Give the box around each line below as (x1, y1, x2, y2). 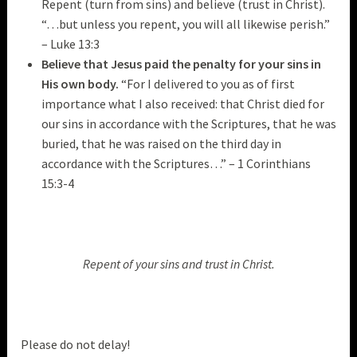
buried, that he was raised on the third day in (41, 135, 281, 152)
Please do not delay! (21, 336, 131, 353)
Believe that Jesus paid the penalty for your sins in (41, 56, 321, 73)
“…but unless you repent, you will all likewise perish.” (41, 16, 330, 33)
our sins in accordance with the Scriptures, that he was (41, 116, 336, 132)
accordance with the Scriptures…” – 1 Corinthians (41, 155, 311, 172)
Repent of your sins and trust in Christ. (82, 256, 275, 273)
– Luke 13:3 (41, 36, 100, 53)
